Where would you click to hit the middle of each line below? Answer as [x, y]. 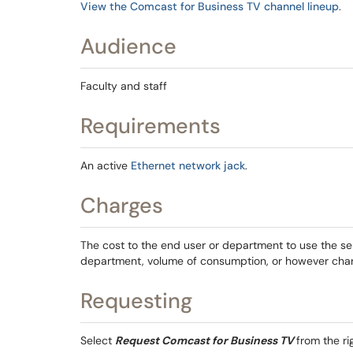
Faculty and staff [124, 86]
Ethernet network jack [188, 165]
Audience [131, 46]
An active [106, 165]
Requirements [153, 126]
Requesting [139, 301]
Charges [124, 205]
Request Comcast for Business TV [206, 340]
